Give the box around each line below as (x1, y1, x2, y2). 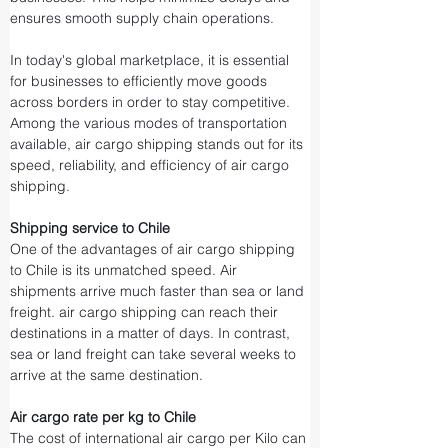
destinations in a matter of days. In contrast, (10, 324, 294, 342)
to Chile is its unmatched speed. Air (10, 261, 241, 279)
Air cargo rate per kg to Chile (10, 408, 196, 426)
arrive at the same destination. (10, 366, 203, 384)
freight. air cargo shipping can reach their (10, 303, 282, 321)
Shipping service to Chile (10, 219, 170, 237)
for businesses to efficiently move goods (10, 72, 271, 90)
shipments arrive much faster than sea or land (10, 282, 308, 300)
